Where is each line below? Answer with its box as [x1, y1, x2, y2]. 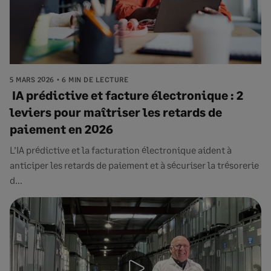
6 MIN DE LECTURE [62, 75, 128, 84]
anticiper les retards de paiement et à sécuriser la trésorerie [10, 159, 259, 171]
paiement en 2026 [10, 122, 113, 136]
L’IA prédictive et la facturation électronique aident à [10, 144, 232, 155]
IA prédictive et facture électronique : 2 [10, 88, 243, 102]
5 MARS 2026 [10, 75, 54, 84]
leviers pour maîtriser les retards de [10, 105, 222, 119]
